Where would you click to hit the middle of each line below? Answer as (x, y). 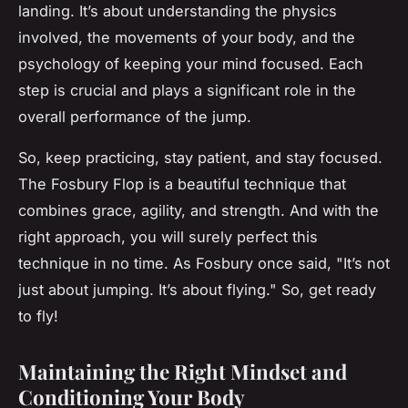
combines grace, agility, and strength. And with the (199, 210)
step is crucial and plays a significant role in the (187, 90)
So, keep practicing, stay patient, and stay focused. (200, 157)
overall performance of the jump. (135, 116)
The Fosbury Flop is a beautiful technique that (182, 184)
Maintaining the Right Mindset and (183, 371)
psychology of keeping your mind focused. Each (191, 63)
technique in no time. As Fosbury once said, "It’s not (204, 263)
